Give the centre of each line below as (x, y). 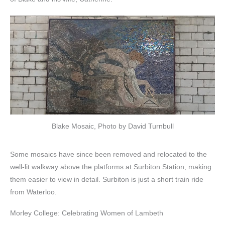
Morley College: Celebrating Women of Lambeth (87, 213)
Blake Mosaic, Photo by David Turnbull (113, 127)
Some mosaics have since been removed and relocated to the (108, 155)
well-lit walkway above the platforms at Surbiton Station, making (111, 167)
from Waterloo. (33, 192)
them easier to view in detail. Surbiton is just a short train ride (107, 180)
